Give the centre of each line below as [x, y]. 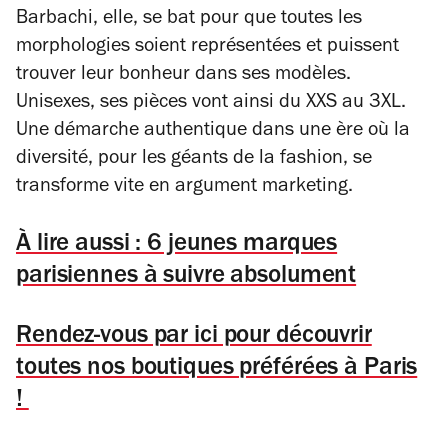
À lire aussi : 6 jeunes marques [177, 245]
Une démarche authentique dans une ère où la [213, 132]
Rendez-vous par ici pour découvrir [194, 337]
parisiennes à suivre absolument [186, 277]
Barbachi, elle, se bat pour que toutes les [189, 20]
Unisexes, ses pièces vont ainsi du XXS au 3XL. [211, 104]
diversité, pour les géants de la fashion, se [194, 160]
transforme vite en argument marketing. [184, 188]
